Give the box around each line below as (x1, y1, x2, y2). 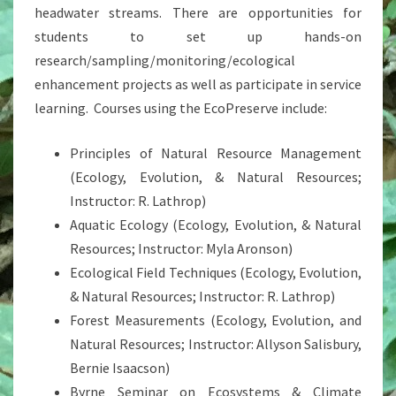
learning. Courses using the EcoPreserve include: (34, 99, 327, 117)
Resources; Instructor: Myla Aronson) (70, 240, 293, 257)
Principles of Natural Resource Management (70, 144, 362, 162)
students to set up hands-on (34, 27, 362, 45)
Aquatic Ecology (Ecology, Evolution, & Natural (70, 216, 362, 233)
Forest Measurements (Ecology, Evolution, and (70, 311, 362, 329)
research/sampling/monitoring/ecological (34, 51, 295, 69)
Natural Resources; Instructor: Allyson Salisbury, (70, 335, 362, 353)
